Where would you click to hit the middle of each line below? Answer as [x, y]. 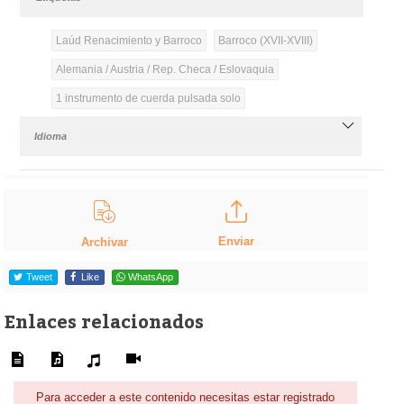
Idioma [51, 136]
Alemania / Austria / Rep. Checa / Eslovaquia [165, 69]
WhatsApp [150, 277]
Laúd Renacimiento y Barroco [129, 40]
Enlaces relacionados [104, 320]
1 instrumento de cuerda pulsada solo [148, 98]
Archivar [105, 243]
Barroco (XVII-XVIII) [265, 40]
